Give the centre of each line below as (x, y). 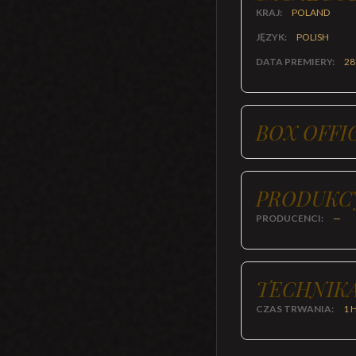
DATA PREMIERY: (296, 62)
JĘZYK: (272, 37)
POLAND (311, 12)
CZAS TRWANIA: (296, 309)
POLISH (313, 37)
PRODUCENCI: (290, 218)
